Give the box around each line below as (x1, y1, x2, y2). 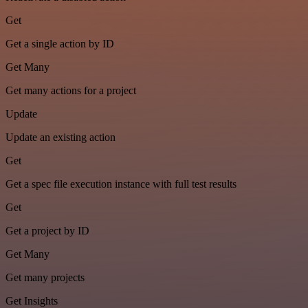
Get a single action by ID (5, 38, 114, 50)
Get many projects (5, 272, 85, 284)
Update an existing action (5, 131, 115, 144)
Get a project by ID (5, 225, 89, 237)
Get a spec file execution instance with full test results (5, 178, 236, 190)
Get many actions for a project (5, 85, 136, 97)
